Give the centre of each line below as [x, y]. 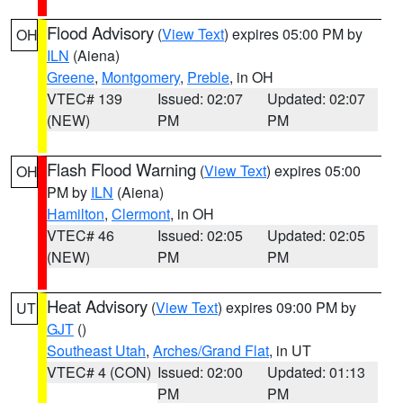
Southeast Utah [96, 350]
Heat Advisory [97, 306]
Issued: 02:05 [200, 235]
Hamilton [76, 214]
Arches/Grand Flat [211, 350]
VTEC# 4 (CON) [99, 372]
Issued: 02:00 [200, 372]
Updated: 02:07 [317, 99]
